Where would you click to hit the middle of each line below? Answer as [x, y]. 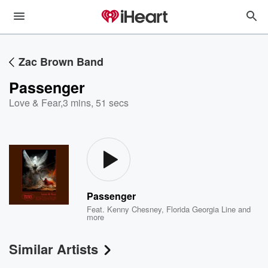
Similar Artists [54, 249]
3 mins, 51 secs [96, 103]
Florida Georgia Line [201, 209]
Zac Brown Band [61, 62]
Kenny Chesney [135, 209]
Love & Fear [35, 103]
